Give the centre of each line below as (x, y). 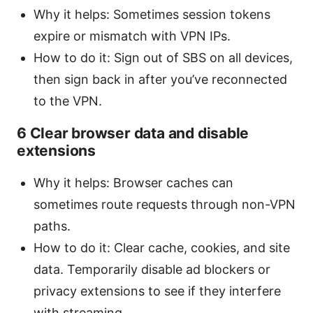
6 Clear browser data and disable (133, 133)
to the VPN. (68, 101)
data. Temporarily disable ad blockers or (152, 269)
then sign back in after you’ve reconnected (160, 79)
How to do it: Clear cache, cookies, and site (162, 247)
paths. (52, 226)
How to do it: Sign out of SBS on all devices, (163, 57)
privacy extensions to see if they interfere (157, 291)
